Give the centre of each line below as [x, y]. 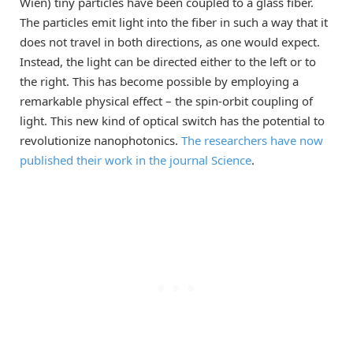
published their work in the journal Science [136, 160]
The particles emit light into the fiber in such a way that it [174, 22]
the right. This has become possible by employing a [159, 81]
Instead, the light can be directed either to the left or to [168, 61]
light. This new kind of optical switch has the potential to [172, 121]
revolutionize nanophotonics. [100, 140]
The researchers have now [252, 140]
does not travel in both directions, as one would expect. [170, 42]
